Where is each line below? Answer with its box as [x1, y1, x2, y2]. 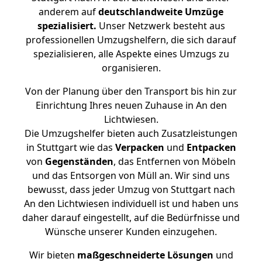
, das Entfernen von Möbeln [113, 155, 236, 168]
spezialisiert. [37, 19, 96, 32]
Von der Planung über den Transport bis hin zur [25, 85, 237, 98]
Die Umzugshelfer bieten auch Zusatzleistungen [25, 127, 237, 140]
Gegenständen [45, 155, 113, 168]
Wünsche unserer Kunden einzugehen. [45, 225, 217, 238]
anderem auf [39, 5, 98, 18]
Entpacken [186, 141, 236, 154]
